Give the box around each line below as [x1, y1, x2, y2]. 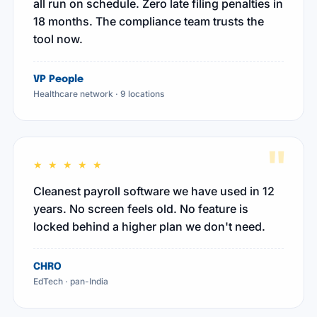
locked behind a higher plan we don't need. [33, 219, 265, 234]
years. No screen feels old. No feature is [33, 202, 248, 216]
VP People [33, 74, 83, 84]
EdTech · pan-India [33, 276, 108, 287]
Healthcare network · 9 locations [33, 88, 164, 99]
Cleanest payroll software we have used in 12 [33, 184, 275, 198]
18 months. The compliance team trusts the [33, 14, 264, 28]
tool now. [33, 32, 83, 46]
